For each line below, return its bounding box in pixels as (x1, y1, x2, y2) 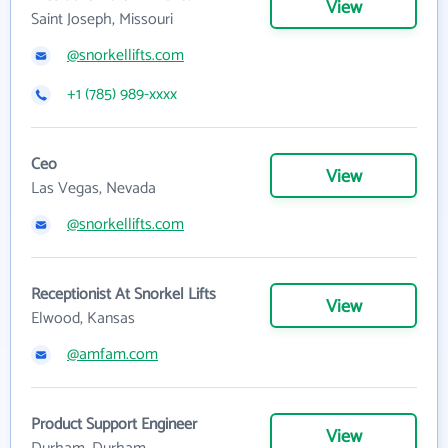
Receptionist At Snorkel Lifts (31, 281, 216, 308)
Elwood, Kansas (31, 305, 135, 332)
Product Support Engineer (31, 411, 197, 438)
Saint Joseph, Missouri (31, 6, 173, 33)
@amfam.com (67, 341, 158, 368)
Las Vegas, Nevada (31, 175, 156, 202)
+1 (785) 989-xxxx (67, 81, 177, 108)
